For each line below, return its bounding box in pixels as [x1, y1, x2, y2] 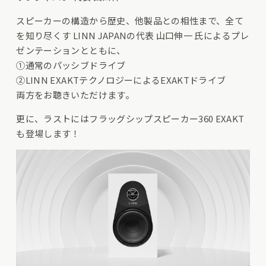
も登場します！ [16, 127, 80, 140]
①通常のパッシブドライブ [16, 59, 126, 72]
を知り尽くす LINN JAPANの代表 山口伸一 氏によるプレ [16, 29, 249, 42]
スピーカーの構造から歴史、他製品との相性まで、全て [16, 14, 244, 27]
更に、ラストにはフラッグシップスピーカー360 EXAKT [16, 112, 245, 125]
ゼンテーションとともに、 [16, 44, 126, 57]
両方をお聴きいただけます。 [16, 88, 134, 102]
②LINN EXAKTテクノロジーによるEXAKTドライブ [16, 74, 226, 87]
